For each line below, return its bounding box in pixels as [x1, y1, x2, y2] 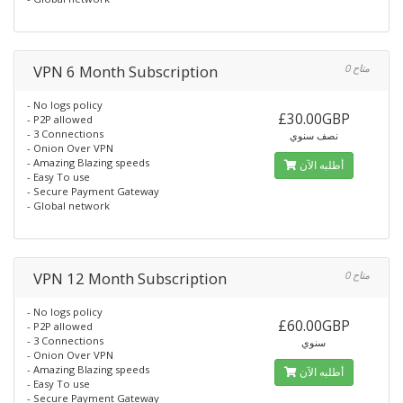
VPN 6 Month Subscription [33, 61, 218, 82]
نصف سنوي [289, 129, 338, 142]
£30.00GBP [277, 109, 350, 129]
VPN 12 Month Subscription [33, 268, 227, 289]
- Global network [27, 199, 110, 212]
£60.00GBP [277, 316, 350, 336]
